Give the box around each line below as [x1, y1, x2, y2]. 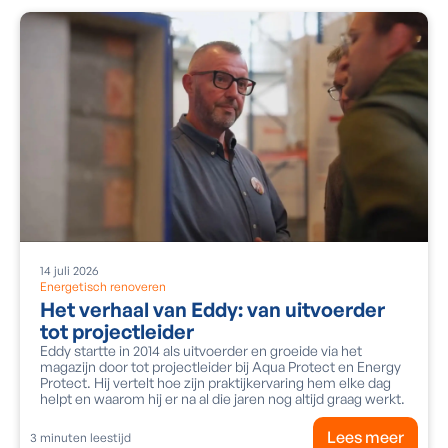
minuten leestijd [37, 430, 131, 445]
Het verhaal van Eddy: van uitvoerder [40, 296, 385, 322]
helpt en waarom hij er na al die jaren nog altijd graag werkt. [40, 389, 405, 407]
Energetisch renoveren [40, 278, 166, 294]
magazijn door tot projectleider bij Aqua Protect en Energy [40, 357, 401, 375]
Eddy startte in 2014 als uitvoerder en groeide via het [40, 341, 362, 359]
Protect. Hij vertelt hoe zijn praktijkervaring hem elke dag [40, 373, 391, 391]
